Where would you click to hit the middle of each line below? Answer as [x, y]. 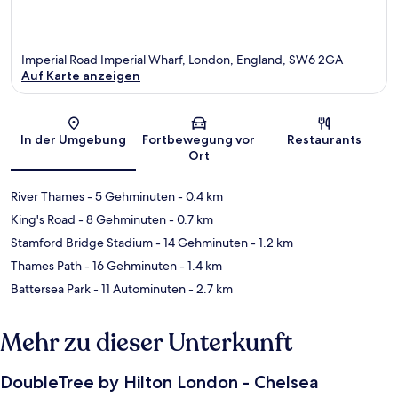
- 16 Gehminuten [129, 266]
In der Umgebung [74, 140]
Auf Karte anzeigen [81, 76]
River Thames [48, 197]
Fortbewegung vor [199, 140]
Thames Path [46, 266]
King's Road [43, 220]
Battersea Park [51, 289]
